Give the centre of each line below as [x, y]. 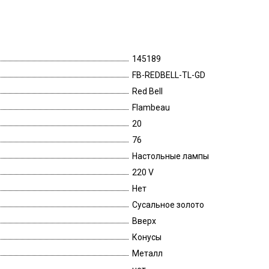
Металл [147, 253]
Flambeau [151, 107]
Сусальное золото [168, 205]
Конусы [147, 237]
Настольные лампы [171, 156]
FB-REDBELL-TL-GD [169, 75]
